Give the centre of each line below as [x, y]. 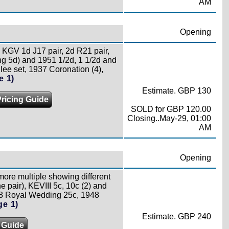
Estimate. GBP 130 [176, 91]
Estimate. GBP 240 [176, 216]
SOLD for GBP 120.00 [171, 109]
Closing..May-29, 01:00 [169, 118]
